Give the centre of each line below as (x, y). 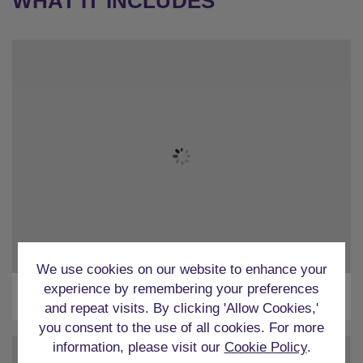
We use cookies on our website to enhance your (181, 269)
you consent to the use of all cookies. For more (181, 328)
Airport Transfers (181, 295)
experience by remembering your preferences (181, 289)
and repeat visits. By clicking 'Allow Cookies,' (181, 308)
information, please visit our (138, 347)
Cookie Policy (265, 347)
